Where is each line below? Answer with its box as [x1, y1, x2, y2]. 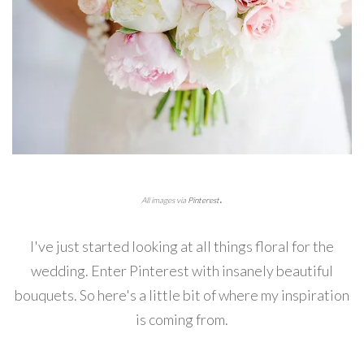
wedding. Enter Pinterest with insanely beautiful [31, 261, 333, 279]
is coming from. [136, 310, 228, 328]
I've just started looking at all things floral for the [30, 236, 334, 255]
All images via [141, 194, 188, 205]
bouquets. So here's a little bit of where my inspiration [15, 285, 349, 304]
